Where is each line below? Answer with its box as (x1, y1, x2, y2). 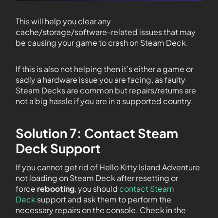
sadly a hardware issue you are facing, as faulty (16, 74, 185, 85)
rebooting (37, 183, 74, 194)
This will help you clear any (16, 16, 111, 27)
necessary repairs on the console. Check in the (16, 205, 186, 216)
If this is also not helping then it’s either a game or (16, 64, 193, 74)
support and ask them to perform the (36, 194, 171, 205)
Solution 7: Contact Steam (16, 125, 178, 142)
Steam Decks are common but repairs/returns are (16, 85, 196, 96)
